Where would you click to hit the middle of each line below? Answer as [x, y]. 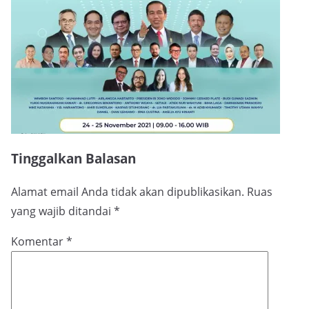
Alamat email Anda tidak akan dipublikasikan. [128, 192]
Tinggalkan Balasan [73, 158]
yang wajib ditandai [62, 211]
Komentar [39, 242]
